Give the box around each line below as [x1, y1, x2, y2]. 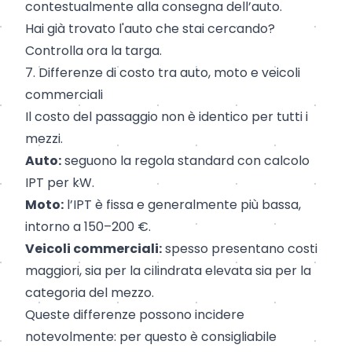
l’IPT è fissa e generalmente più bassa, [64, 196, 301, 214]
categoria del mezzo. [25, 284, 154, 302]
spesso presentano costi [162, 240, 317, 258]
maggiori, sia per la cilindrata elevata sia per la [25, 262, 311, 280]
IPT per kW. [25, 174, 94, 192]
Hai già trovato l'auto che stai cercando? [25, 20, 275, 38]
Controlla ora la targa [25, 42, 159, 60]
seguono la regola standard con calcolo [61, 152, 310, 170]
